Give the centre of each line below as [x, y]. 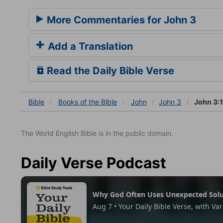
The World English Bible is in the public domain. [97, 133]
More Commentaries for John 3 [120, 20]
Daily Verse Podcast [94, 163]
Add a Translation [89, 46]
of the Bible [99, 102]
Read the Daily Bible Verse [109, 70]
